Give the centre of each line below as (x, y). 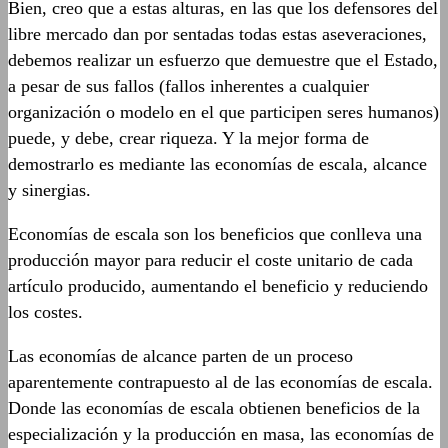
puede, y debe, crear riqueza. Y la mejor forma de (188, 138)
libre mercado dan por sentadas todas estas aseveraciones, (217, 34)
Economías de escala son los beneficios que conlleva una (215, 234)
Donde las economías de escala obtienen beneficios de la (214, 408)
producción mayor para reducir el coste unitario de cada (210, 260)
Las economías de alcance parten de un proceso (180, 356)
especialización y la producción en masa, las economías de (221, 434)
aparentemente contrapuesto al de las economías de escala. (220, 382)
